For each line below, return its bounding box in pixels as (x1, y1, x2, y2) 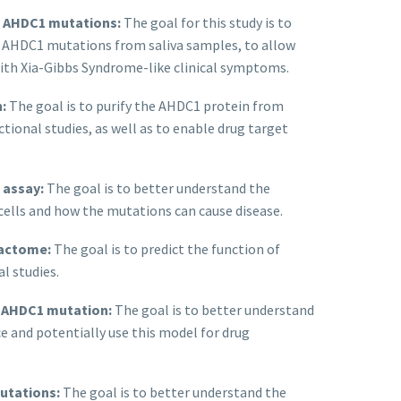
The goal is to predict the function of (51, 239, 280, 258)
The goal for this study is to (121, 13, 292, 32)
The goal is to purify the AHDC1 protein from (6, 96, 284, 115)
